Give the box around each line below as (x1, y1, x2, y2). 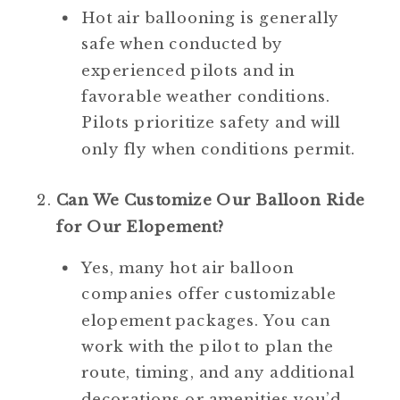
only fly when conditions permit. (81, 139, 355, 159)
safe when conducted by (81, 34, 283, 54)
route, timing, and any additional (81, 362, 355, 382)
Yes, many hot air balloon (81, 258, 295, 278)
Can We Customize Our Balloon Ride (56, 190, 365, 210)
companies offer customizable (81, 284, 337, 304)
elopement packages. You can (81, 311, 330, 330)
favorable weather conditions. (81, 87, 331, 106)
